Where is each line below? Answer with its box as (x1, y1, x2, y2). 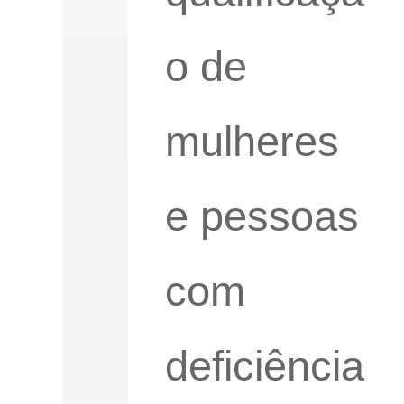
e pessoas (164, 192, 359, 240)
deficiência (164, 342, 364, 390)
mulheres (164, 117, 339, 165)
